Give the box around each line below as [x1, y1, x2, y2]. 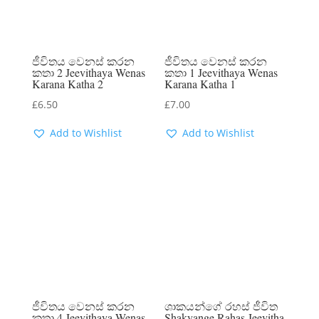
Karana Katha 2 [31, 76, 103, 92]
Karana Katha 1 [164, 76, 236, 92]
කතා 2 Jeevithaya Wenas [31, 65, 145, 80]
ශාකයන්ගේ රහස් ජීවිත [164, 298, 278, 313]
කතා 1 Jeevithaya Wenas [164, 65, 278, 80]
